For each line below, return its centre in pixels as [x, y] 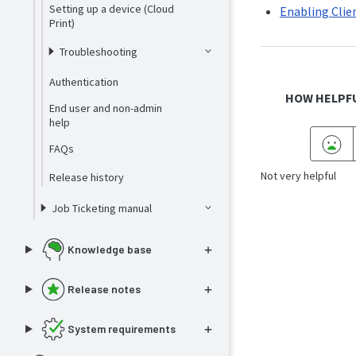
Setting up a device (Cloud [111, 9]
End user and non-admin [105, 108]
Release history [86, 177]
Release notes [104, 289]
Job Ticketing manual [102, 208]
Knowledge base [109, 249]
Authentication [83, 82]
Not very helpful [298, 176]
